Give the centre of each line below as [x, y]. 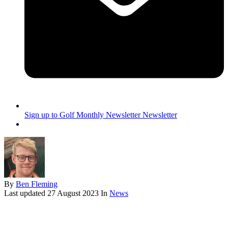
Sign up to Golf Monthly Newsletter [82, 115]
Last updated [26, 193]
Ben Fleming [37, 184]
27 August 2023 [73, 193]
